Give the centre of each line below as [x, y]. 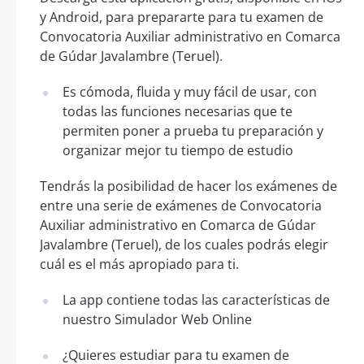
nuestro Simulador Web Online [157, 319]
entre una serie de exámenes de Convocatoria [181, 205]
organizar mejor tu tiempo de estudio [178, 150]
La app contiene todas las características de [196, 299]
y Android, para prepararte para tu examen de [182, 17]
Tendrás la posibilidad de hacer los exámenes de [188, 186]
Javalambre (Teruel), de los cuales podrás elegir [184, 244]
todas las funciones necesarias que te [178, 111]
